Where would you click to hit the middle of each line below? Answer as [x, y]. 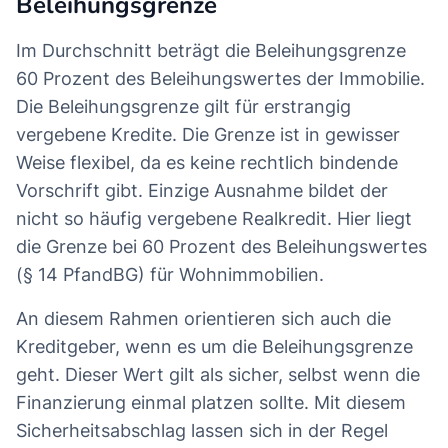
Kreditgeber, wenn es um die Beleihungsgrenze [214, 347]
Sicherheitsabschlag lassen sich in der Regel [202, 431]
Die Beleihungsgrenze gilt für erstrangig [183, 107]
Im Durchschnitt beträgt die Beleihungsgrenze [211, 51]
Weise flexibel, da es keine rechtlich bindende [207, 163]
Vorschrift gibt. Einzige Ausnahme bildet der [202, 191]
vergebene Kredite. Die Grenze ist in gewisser [208, 135]
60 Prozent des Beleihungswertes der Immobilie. [220, 79]
